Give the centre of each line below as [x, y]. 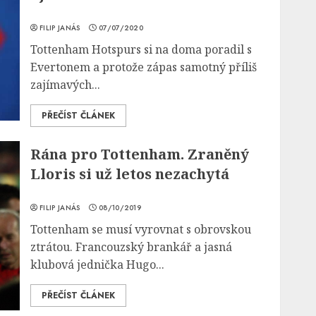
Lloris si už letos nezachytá [130, 174]
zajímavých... [66, 85]
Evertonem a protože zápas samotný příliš [144, 67]
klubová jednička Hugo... [98, 265]
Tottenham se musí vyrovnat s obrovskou [141, 229]
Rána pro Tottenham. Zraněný [140, 154]
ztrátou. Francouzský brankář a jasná [132, 247]
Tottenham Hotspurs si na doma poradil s [141, 49]
